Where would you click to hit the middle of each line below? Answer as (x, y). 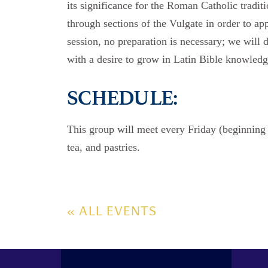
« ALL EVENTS (112, 213)
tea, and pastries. (103, 147)
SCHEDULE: (122, 98)
